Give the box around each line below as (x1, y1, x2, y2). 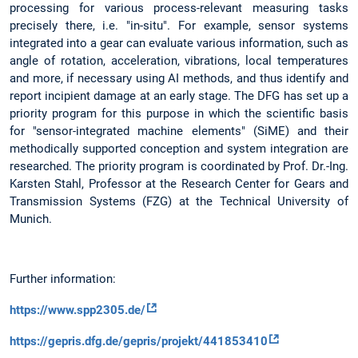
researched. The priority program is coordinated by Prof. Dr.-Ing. (10, 159, 348, 174)
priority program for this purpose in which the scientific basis (10, 106, 348, 121)
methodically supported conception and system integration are (10, 141, 348, 157)
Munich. (10, 212, 52, 227)
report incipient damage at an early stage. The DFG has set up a (10, 89, 348, 104)
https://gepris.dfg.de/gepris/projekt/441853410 (10, 334, 268, 349)
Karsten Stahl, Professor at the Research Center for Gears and (10, 177, 348, 192)
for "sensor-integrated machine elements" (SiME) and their (10, 124, 348, 139)
